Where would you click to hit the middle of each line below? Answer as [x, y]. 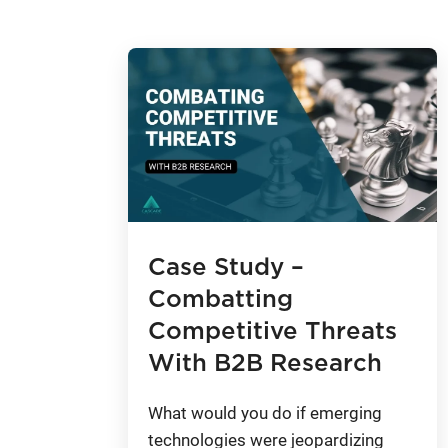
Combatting [220, 299]
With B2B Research [265, 363]
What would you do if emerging [265, 412]
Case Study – [226, 267]
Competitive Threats [272, 331]
